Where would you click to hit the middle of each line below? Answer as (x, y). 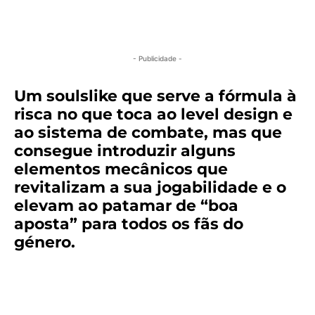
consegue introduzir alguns (125, 151)
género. (45, 243)
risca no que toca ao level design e (153, 115)
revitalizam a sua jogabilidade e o (150, 188)
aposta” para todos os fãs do (129, 224)
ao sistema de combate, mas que (148, 133)
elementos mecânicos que (121, 169)
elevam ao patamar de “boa (126, 206)
